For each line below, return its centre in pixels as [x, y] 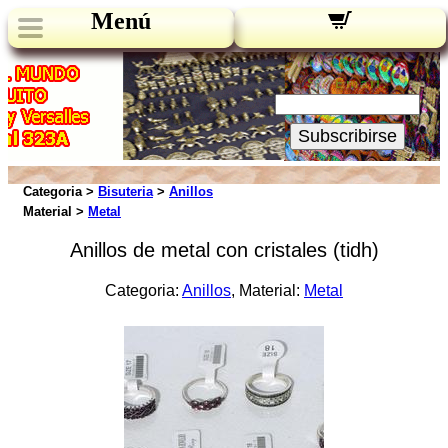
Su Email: [347, 83]
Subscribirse [347, 136]
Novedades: [347, 62]
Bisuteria [125, 191]
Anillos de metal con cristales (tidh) [224, 250]
